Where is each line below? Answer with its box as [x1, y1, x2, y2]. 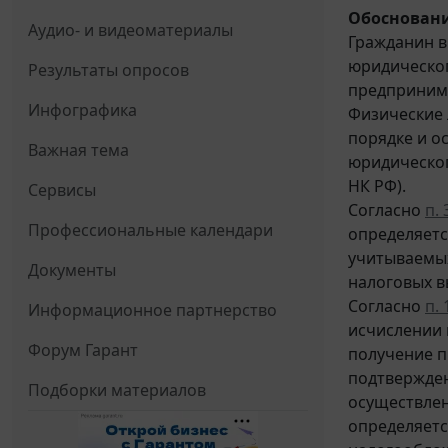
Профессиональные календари [28, 219, 273, 242]
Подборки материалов [28, 379, 206, 402]
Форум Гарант [28, 339, 138, 362]
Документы [28, 259, 116, 282]
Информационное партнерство [28, 299, 277, 322]
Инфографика [28, 99, 137, 122]
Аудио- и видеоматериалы [28, 19, 233, 42]
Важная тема [28, 139, 129, 162]
